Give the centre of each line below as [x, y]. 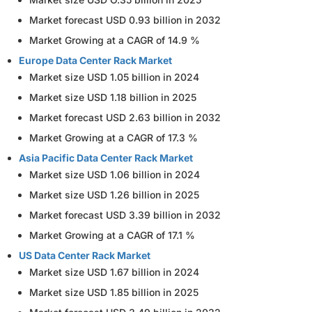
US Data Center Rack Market [85, 256]
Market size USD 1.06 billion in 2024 [115, 175]
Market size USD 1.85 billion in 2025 [114, 292]
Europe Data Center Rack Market [95, 61]
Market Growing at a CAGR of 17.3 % [114, 138]
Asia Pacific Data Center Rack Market [106, 158]
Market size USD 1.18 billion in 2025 [113, 97]
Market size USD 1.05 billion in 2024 [114, 77]
